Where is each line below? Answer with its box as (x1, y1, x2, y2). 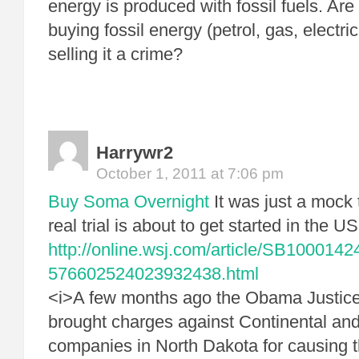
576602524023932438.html (48, 264, 259, 284)
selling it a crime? (48, 44, 183, 64)
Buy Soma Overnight (48, 192, 209, 212)
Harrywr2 (96, 143, 173, 163)
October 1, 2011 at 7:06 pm (96, 165, 284, 182)
